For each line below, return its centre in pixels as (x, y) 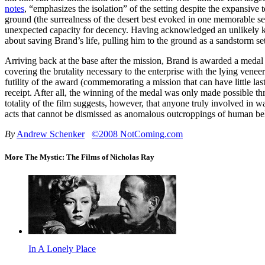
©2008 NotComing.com (137, 134)
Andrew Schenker (51, 134)
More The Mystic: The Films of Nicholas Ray (80, 157)
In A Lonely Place (62, 249)
